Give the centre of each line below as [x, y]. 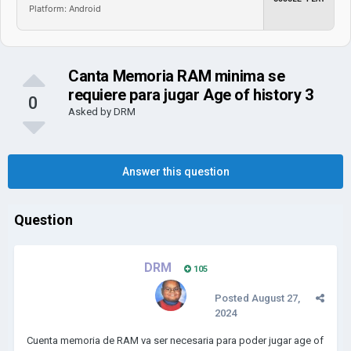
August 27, [276, 298]
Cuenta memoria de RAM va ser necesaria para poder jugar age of [175, 340]
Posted [233, 298]
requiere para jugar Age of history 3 [191, 95]
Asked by [91, 112]
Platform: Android [65, 8]
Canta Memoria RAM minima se [177, 76]
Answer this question [175, 172]
